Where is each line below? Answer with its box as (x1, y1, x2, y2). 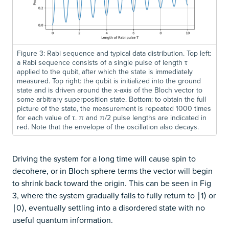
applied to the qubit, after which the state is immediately (17, 66, 193, 77)
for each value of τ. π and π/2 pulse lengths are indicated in (17, 112, 207, 123)
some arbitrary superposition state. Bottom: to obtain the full (17, 94, 206, 104)
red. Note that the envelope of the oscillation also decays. (17, 121, 199, 132)
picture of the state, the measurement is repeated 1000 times (17, 103, 211, 113)
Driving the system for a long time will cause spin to (12, 152, 196, 164)
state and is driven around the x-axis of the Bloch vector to (17, 84, 202, 95)
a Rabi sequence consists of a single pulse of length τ (17, 57, 188, 67)
